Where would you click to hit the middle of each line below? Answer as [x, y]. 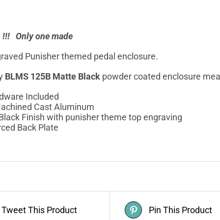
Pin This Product [180, 210]
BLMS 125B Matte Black [53, 76]
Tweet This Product [39, 210]
